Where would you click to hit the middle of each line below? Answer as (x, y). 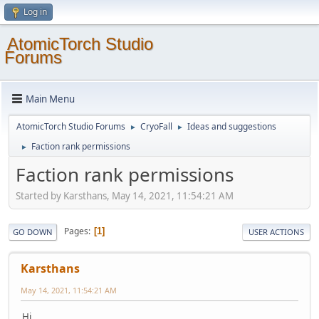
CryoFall (156, 126)
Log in (35, 12)
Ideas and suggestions (232, 126)
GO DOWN (33, 231)
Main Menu (50, 99)
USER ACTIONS (276, 231)
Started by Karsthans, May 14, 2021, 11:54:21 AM (125, 195)
